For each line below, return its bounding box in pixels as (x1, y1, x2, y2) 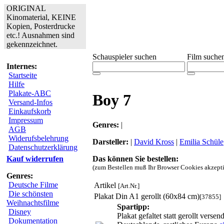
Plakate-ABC (8, 89, 51, 97)
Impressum (8, 116, 43, 124)
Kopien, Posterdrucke (6, 22, 75, 30)
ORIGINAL (6, 4, 46, 12)
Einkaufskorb (8, 107, 51, 115)
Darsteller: (92, 137, 128, 146)
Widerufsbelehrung (8, 134, 68, 142)
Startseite (8, 71, 37, 79)
